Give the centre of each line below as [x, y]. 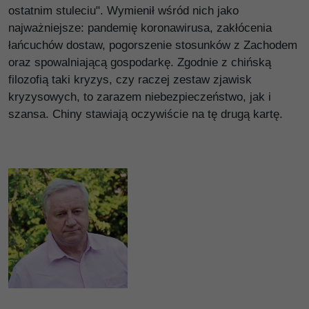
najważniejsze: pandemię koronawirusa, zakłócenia [140, 28]
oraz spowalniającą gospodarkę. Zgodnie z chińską [140, 62]
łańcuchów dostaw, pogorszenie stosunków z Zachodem [153, 45]
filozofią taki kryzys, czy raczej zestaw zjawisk [130, 79]
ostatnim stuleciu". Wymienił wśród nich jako [123, 10]
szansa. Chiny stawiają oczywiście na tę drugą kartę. [146, 114]
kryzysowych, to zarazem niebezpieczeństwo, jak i [140, 97]
